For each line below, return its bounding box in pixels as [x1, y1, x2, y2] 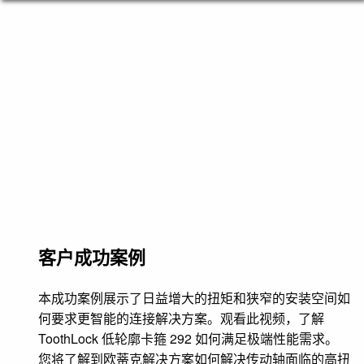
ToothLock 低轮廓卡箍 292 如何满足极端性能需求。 [38, 329, 338, 349]
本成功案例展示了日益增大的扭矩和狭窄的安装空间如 [38, 288, 350, 308]
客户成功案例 [38, 244, 145, 271]
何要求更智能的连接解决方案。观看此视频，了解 [38, 309, 324, 328]
